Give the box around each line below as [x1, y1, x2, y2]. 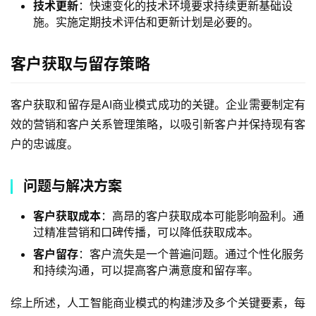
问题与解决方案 [23, 178, 122, 195]
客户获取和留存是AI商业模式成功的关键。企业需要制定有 [11, 97, 305, 111]
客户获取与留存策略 [11, 54, 150, 73]
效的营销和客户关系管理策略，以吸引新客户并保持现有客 [11, 117, 305, 131]
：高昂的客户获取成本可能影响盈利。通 [101, 209, 304, 223]
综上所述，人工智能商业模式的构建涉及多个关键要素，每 [11, 296, 305, 310]
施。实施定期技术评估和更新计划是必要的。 [33, 15, 259, 29]
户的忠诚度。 [11, 137, 78, 151]
